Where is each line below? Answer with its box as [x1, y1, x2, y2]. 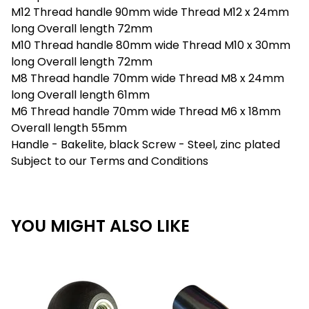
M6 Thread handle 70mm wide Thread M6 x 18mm [11, 103, 281, 119]
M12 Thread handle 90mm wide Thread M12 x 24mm [11, 4, 289, 20]
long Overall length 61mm [11, 87, 150, 103]
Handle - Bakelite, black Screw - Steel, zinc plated [11, 137, 280, 152]
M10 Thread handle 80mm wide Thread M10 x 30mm [11, 37, 290, 53]
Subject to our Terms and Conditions [11, 153, 208, 169]
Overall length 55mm [11, 120, 127, 136]
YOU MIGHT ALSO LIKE [11, 215, 190, 237]
